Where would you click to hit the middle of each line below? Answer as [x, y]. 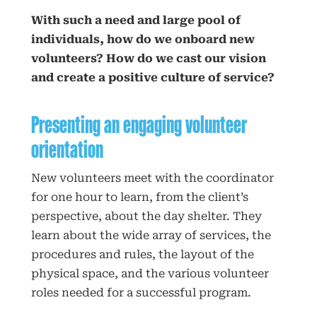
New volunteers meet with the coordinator [152, 178]
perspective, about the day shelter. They [146, 216]
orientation [67, 149]
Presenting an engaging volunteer [139, 124]
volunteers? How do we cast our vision [148, 59]
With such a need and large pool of [136, 21]
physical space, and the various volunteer [150, 273]
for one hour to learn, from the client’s [139, 197]
